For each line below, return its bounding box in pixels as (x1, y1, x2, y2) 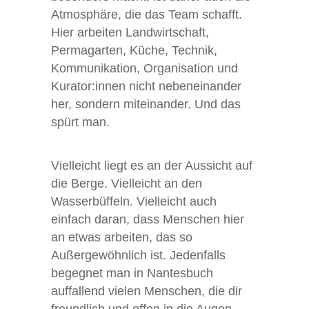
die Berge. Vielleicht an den (51, 177, 202, 191)
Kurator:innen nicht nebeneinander (51, 79, 241, 94)
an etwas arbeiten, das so (51, 230, 192, 245)
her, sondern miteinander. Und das (51, 97, 241, 112)
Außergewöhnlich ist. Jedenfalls (51, 248, 226, 263)
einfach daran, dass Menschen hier (51, 212, 244, 227)
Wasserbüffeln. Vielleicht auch (51, 195, 217, 209)
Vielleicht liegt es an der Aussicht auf (51, 159, 252, 173)
